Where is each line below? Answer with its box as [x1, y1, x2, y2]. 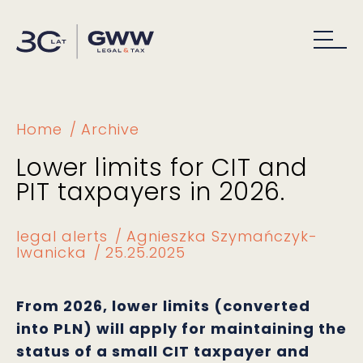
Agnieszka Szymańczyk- [126, 226, 318, 246]
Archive [81, 119, 139, 139]
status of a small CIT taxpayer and [16, 341, 310, 361]
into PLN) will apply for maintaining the [16, 318, 347, 339]
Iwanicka [16, 242, 87, 263]
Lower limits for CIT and [16, 151, 308, 185]
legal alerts [16, 226, 108, 246]
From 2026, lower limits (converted [16, 296, 310, 316]
